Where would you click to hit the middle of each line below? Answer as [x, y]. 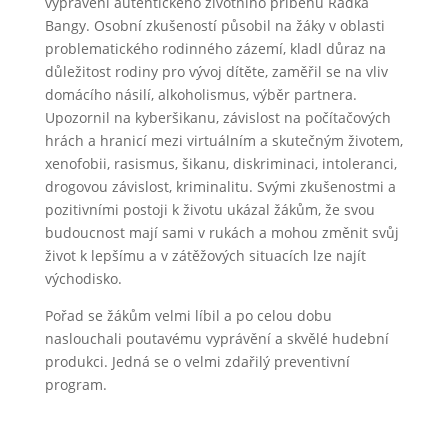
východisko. [83, 278]
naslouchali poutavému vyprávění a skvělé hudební [216, 338]
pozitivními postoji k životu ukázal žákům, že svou [209, 209]
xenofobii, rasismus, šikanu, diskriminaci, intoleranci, [220, 163]
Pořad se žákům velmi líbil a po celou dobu [188, 315]
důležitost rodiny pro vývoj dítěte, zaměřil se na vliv [216, 71]
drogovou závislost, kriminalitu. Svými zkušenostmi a [220, 186]
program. [75, 384]
